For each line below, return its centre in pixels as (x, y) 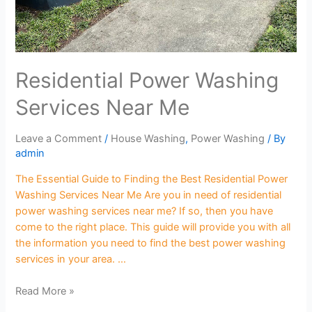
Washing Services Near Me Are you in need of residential (149, 195)
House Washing (148, 139)
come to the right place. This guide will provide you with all (153, 227)
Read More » (45, 291)
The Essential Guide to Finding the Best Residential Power (152, 179)
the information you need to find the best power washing (151, 243)
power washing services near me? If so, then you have (145, 211)
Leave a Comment (59, 139)
